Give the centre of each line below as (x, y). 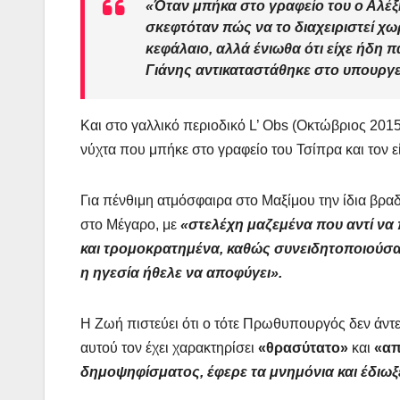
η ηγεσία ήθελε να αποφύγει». (181, 273)
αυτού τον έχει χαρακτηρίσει (169, 348)
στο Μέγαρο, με (130, 225)
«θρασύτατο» (305, 348)
